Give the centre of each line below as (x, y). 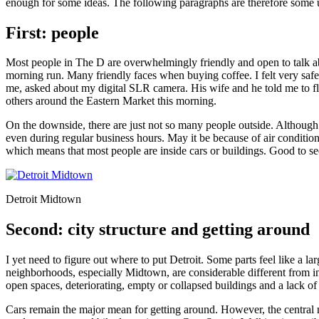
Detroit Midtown (43, 199)
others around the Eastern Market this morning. (111, 101)
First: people (52, 32)
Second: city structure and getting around (158, 230)
